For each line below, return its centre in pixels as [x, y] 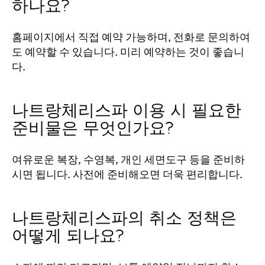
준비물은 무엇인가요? [94, 129]
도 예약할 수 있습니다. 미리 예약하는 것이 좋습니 [128, 51]
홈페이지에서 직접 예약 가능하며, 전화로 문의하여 [131, 37]
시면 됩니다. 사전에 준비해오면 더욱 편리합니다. [127, 174]
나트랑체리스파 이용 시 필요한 [127, 111]
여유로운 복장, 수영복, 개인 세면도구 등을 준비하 [128, 159]
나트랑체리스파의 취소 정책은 [124, 219]
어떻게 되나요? [69, 236]
